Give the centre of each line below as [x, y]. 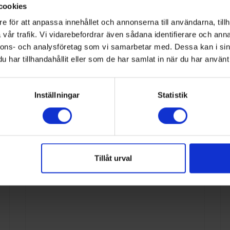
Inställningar [57, 95]
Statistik [172, 95]
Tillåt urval [113, 158]
